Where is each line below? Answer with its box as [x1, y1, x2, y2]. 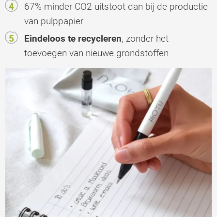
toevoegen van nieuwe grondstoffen [24, 47, 169, 59]
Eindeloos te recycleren [24, 32, 122, 44]
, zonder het [122, 32, 169, 44]
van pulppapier [24, 15, 83, 27]
